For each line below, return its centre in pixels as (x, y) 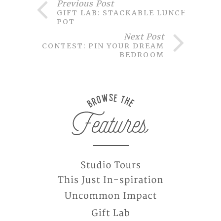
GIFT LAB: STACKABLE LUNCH (122, 13)
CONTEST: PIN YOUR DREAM (103, 46)
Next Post (144, 36)
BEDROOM (142, 55)
